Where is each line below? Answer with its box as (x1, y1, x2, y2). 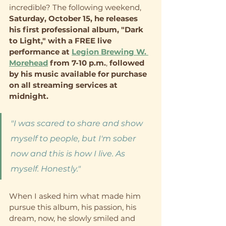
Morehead (9, 58, 48, 68)
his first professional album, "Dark (9, 24, 145, 34)
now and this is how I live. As (11, 148, 127, 158)
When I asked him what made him (9, 191, 143, 201)
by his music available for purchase (9, 69, 149, 79)
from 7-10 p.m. (48, 58, 106, 68)
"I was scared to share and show (11, 118, 145, 128)
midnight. (9, 91, 54, 101)
